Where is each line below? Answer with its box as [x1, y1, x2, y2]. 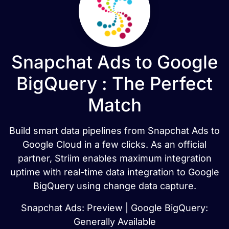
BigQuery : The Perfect [16, 73, 213, 94]
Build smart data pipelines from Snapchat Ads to [9, 125, 220, 136]
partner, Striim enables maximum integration [17, 153, 212, 164]
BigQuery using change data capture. [33, 180, 196, 191]
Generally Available [73, 216, 156, 227]
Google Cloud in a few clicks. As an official [22, 139, 207, 150]
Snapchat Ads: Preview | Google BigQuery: [21, 202, 208, 213]
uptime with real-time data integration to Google [10, 167, 219, 177]
